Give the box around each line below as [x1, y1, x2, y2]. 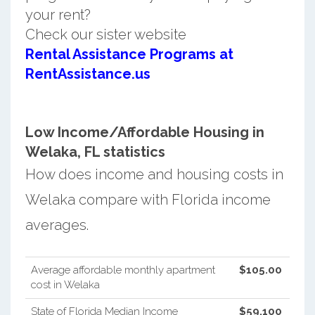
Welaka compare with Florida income [25, 191, 271, 208]
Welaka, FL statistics [25, 143, 165, 160]
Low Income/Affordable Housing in [25, 123, 264, 141]
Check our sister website [25, 25, 186, 43]
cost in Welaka [30, 278, 100, 291]
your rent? [25, 6, 91, 23]
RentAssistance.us [25, 65, 150, 82]
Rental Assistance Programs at [25, 45, 233, 63]
